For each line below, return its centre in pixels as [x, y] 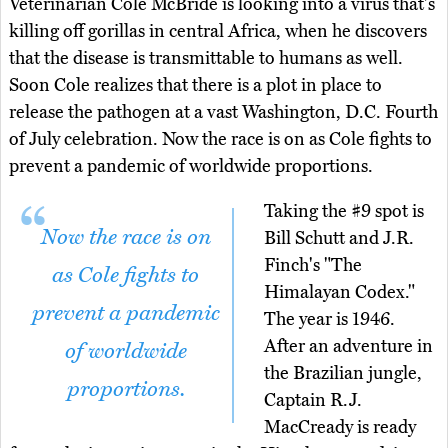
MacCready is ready [340, 427]
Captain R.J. [313, 400]
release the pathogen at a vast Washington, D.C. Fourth [223, 112]
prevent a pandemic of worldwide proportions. [191, 166]
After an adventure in [348, 346]
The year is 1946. [329, 319]
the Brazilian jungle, [343, 373]
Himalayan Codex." [339, 292]
